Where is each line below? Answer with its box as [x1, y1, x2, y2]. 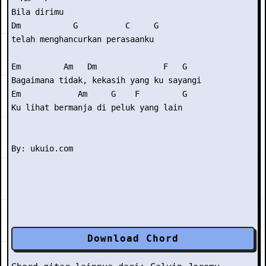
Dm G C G [11, 21, 163, 30]
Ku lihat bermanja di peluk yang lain [11, 103, 187, 112]
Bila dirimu [11, 7, 73, 17]
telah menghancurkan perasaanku [11, 34, 159, 44]
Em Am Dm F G [11, 62, 192, 71]
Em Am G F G [11, 89, 192, 99]
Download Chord [87, 233, 179, 244]
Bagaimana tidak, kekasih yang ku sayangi [11, 75, 206, 85]
